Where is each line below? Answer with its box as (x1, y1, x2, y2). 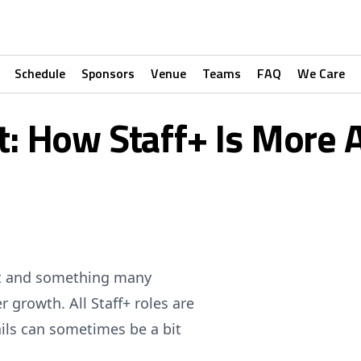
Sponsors (81, 64, 135, 83)
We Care (297, 64, 345, 83)
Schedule (14, 64, 65, 83)
